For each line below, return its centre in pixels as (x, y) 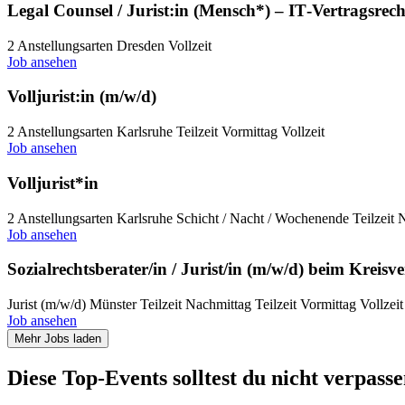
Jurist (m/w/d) (47, 305)
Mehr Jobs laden (58, 339)
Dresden (141, 45)
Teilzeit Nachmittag (196, 305)
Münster (113, 305)
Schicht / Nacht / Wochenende (263, 218)
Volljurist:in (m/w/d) (82, 97)
